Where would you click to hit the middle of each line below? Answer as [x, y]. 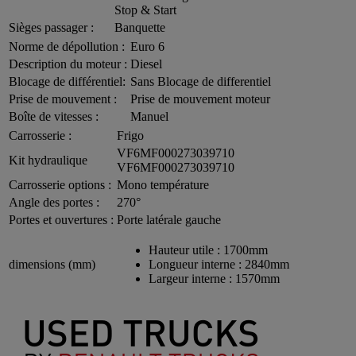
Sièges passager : [51, 27]
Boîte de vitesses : [54, 116]
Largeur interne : [192, 278]
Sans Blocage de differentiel [201, 81]
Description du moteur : [68, 64]
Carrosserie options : [60, 184]
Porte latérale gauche [169, 219]
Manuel [149, 116]
